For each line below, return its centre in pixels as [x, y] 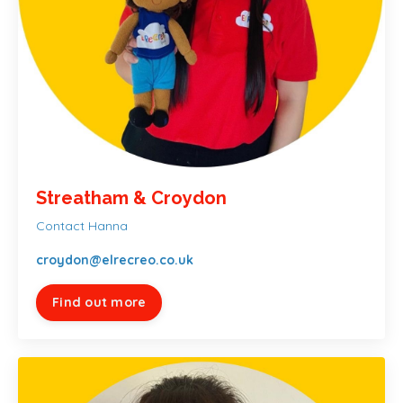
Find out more [99, 302]
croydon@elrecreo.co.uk [115, 260]
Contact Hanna [82, 225]
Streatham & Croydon [131, 197]
